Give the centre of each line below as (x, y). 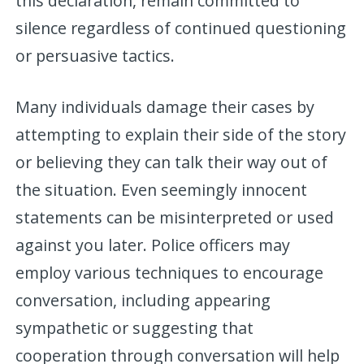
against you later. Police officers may (153, 245)
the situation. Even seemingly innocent (162, 189)
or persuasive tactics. (95, 55)
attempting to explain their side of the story (181, 134)
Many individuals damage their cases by (165, 106)
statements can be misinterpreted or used (175, 217)
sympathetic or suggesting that (135, 327)
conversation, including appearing (143, 300)
